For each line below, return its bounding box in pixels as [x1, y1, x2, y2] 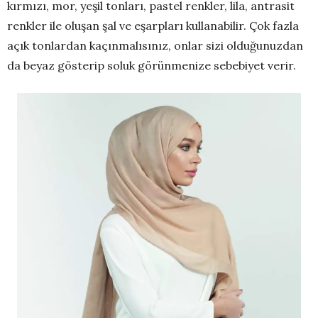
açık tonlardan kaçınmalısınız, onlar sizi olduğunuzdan [7, 38, 303, 53]
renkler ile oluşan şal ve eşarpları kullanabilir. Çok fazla [7, 18, 299, 33]
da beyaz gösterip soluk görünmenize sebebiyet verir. [7, 58, 296, 73]
